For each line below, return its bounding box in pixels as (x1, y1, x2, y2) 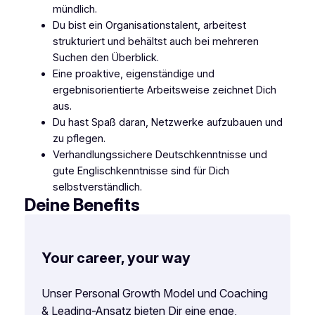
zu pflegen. (52, 132, 105, 146)
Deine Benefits (24, 195, 140, 216)
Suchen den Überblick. (52, 51, 159, 65)
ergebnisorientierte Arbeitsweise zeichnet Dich (52, 84, 276, 97)
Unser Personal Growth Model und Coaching (41, 286, 268, 301)
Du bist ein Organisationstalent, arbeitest (52, 19, 246, 32)
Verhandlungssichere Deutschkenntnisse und (52, 148, 267, 162)
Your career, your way (41, 249, 191, 266)
